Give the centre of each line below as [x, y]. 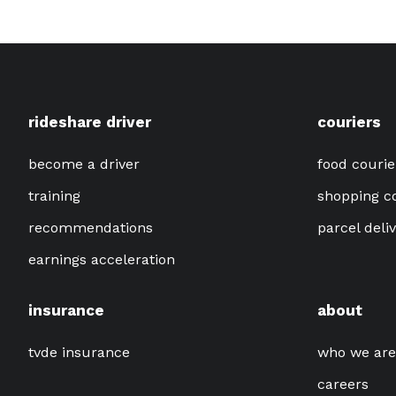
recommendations [91, 227]
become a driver [84, 164]
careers [343, 384]
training [54, 195]
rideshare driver [90, 122]
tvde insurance [79, 352]
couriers [349, 122]
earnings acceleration [102, 259]
